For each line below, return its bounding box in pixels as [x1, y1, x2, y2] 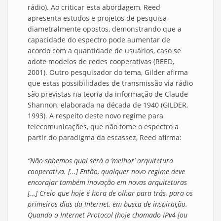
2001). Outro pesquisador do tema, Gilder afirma [28, 68, 188, 77]
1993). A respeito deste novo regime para [28, 111, 163, 121]
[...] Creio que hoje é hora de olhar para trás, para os [28, 188, 193, 198]
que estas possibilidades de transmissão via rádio [28, 78, 193, 88]
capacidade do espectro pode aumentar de [28, 35, 170, 45]
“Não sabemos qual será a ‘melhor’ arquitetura [28, 156, 173, 166]
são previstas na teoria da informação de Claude [28, 89, 188, 99]
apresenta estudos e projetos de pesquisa [28, 13, 167, 23]
